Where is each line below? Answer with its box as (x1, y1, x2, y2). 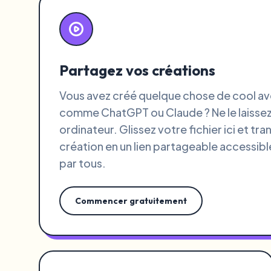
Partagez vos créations (59, 61, 215, 79)
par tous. (59, 156, 106, 170)
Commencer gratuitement (75, 195, 187, 206)
